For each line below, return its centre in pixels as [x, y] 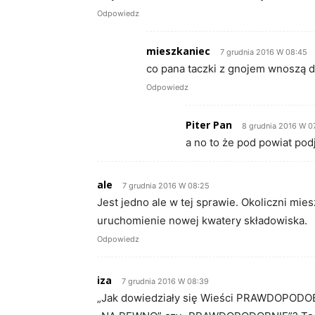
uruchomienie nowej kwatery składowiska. [202, 221]
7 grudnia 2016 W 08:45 [264, 52]
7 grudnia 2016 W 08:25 [166, 186]
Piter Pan [209, 125]
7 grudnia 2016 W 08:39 [165, 282]
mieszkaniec [178, 51]
